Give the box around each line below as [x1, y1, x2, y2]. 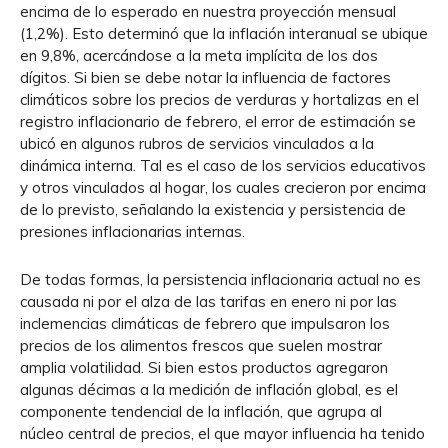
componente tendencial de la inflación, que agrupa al [20, 402, 382, 421]
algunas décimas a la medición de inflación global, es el [20, 380, 398, 399]
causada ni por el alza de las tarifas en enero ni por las [20, 292, 397, 311]
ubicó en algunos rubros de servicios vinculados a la [20, 134, 374, 153]
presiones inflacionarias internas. [20, 222, 245, 241]
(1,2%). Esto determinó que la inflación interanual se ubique [20, 24, 428, 43]
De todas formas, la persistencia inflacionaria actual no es [20, 270, 421, 289]
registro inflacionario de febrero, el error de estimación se [20, 112, 416, 131]
